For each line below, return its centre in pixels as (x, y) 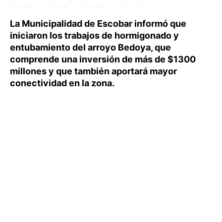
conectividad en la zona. (62, 83)
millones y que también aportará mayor (93, 71)
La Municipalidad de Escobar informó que (98, 24)
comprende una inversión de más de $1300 (103, 59)
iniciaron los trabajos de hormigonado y (94, 35)
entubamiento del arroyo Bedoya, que (90, 47)
